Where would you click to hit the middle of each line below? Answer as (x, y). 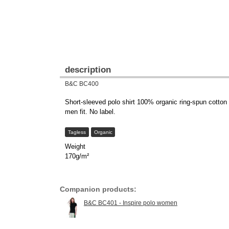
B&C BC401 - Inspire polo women (130, 203)
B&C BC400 (82, 84)
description (88, 70)
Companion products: (98, 189)
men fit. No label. (90, 112)
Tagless (77, 132)
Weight (75, 146)
